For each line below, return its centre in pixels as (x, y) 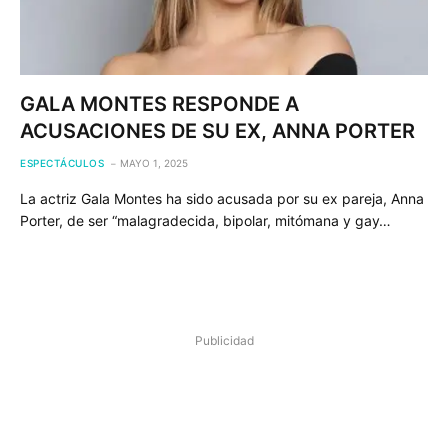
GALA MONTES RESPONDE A (159, 104)
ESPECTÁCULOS (62, 163)
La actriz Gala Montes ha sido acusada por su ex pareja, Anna (222, 198)
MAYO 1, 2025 (154, 163)
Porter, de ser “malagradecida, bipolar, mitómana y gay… (205, 220)
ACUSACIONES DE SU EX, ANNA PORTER (217, 131)
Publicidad (224, 340)
